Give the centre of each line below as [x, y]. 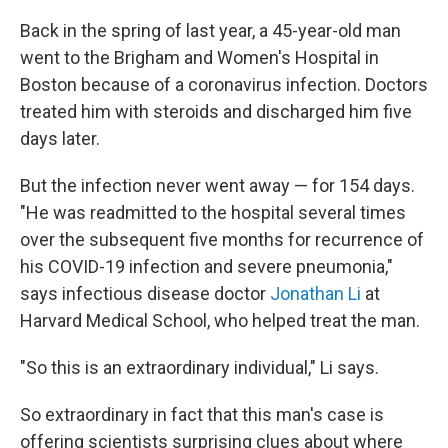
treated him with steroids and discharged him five [216, 111]
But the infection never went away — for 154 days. [217, 185]
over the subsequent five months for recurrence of [222, 239]
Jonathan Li [315, 293]
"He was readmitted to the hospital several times [213, 212]
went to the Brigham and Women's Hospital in [199, 57]
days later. [60, 138]
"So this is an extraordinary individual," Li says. [199, 367]
